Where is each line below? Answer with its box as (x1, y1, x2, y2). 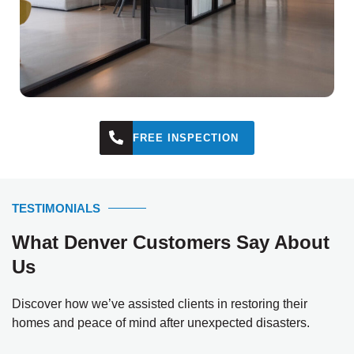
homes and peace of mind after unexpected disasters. (12, 315, 310, 330)
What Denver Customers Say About (12, 231, 330, 253)
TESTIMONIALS (12, 201, 100, 215)
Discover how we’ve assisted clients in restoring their (12, 296, 307, 311)
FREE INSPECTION (133, 131, 239, 144)
